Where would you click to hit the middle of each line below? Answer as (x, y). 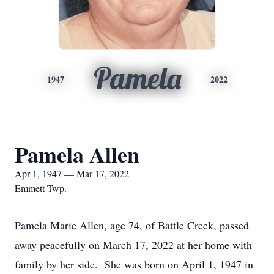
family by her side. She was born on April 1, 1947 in (134, 264)
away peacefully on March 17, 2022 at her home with (133, 245)
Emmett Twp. (41, 188)
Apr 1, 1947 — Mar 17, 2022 (72, 173)
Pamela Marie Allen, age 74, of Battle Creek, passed (132, 225)
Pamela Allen (77, 154)
